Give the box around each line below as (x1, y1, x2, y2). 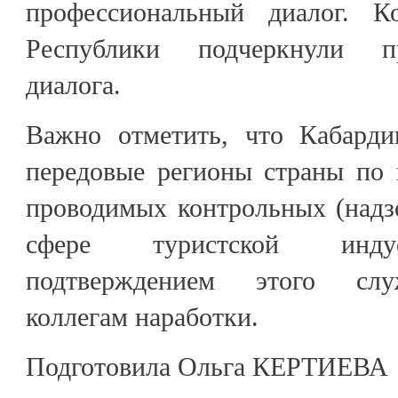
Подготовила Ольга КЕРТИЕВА (26, 351, 388, 381)
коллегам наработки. (26, 301, 259, 331)
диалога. (26, 69, 121, 99)
